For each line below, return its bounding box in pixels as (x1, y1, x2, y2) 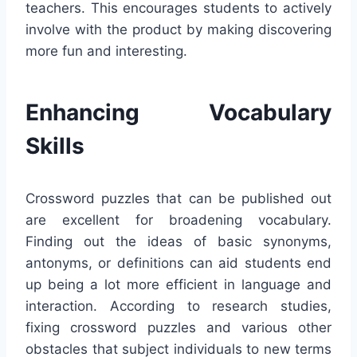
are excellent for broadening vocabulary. (25, 211, 331, 228)
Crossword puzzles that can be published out (25, 190, 331, 206)
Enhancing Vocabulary (25, 98, 331, 126)
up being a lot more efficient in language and (25, 276, 331, 292)
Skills (25, 131, 84, 159)
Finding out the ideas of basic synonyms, (25, 233, 331, 249)
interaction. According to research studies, (25, 297, 331, 314)
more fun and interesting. (25, 42, 187, 59)
